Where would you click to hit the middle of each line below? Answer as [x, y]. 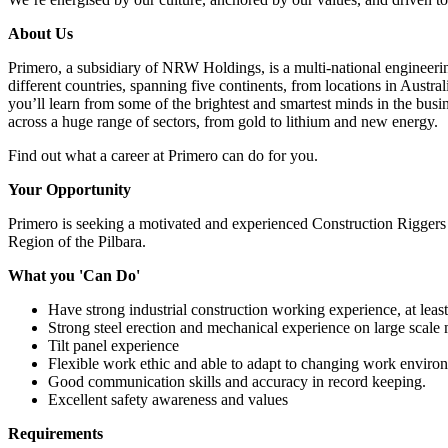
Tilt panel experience [113, 346]
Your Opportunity [69, 190]
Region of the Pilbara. [77, 242]
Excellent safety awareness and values [168, 400]
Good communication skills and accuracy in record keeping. [237, 382]
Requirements [55, 434]
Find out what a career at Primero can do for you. [163, 156]
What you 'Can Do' [74, 276]
